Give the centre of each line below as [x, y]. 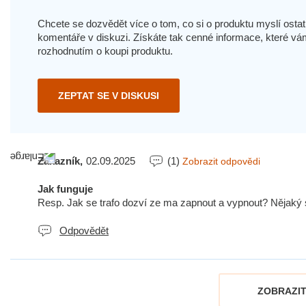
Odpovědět [84, 231]
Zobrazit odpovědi [221, 162]
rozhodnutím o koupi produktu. [105, 51]
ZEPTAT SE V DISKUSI [109, 96]
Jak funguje [65, 189]
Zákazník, [60, 161]
